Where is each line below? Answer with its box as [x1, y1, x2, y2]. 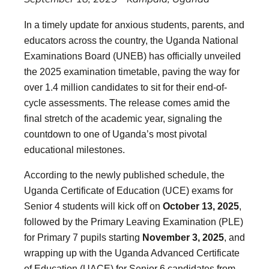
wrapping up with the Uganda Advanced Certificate [24, 247, 240, 258]
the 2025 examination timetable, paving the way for [24, 65, 240, 77]
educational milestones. [24, 144, 125, 155]
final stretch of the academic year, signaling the [24, 112, 222, 124]
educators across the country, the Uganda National [24, 34, 238, 46]
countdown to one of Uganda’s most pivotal [24, 128, 207, 139]
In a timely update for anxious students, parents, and [24, 19, 244, 30]
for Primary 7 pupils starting [24, 231, 142, 243]
